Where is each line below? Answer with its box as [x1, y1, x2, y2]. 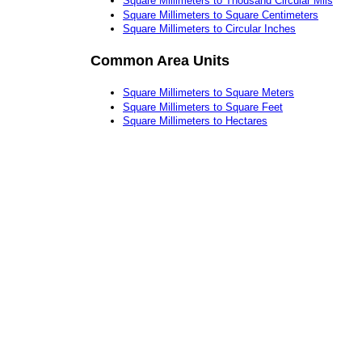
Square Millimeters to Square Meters [123, 86, 294, 99]
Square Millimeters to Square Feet [123, 100, 283, 113]
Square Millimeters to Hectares [123, 115, 267, 128]
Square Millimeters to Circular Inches [123, 23, 296, 36]
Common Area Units [90, 52, 229, 69]
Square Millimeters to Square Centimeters [123, 8, 318, 21]
